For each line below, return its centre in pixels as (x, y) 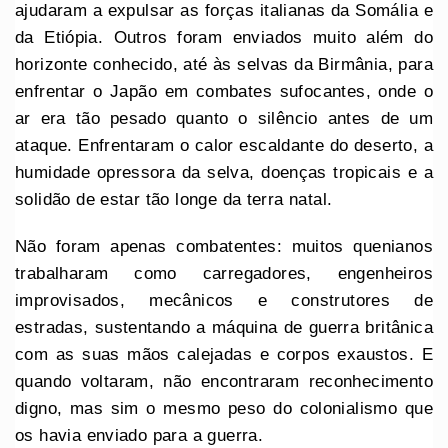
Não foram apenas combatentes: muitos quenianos (224, 246)
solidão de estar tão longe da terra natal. (174, 199)
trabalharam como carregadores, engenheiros (224, 273)
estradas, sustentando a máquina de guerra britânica (224, 327)
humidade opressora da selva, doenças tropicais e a (224, 172)
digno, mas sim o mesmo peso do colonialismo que (224, 408)
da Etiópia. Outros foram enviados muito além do (224, 37)
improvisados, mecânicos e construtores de (224, 300)
